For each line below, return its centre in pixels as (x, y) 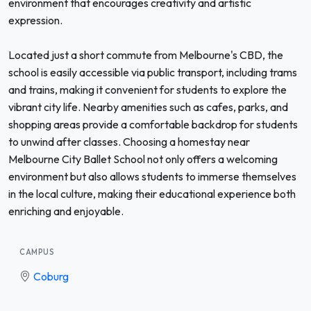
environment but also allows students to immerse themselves (152, 176)
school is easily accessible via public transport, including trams (153, 72)
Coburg (51, 276)
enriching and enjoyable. (66, 211)
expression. (35, 20)
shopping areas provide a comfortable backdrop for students (153, 124)
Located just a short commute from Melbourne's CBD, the (146, 55)
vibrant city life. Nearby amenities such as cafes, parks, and (148, 107)
